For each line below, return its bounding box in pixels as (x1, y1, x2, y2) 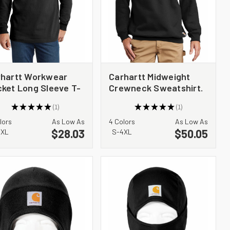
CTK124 (109, 93, 141, 105)
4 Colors (109, 117, 135, 126)
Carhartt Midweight (109, 70, 190, 82)
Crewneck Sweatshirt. (109, 82, 203, 93)
